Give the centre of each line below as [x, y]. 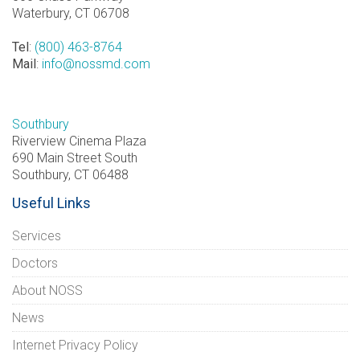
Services [37, 235]
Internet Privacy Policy [75, 345]
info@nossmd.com [96, 63]
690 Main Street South [75, 157]
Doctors [35, 263]
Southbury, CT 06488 [70, 174]
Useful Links [51, 202]
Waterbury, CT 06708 [71, 13]
